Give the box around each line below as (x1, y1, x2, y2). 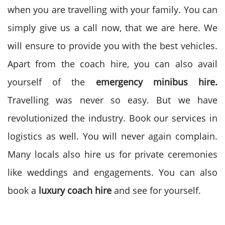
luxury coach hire (39, 184, 111, 196)
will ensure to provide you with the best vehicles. (8, 40, 217, 52)
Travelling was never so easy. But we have (8, 94, 217, 106)
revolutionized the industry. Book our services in (8, 112, 217, 124)
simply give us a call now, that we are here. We (8, 22, 217, 34)
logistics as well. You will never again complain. (8, 130, 217, 142)
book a (8, 184, 39, 196)
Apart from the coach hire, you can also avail (8, 58, 217, 70)
